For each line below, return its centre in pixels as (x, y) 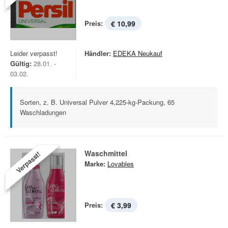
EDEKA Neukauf (138, 53)
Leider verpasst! (34, 53)
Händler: (98, 53)
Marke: (95, 164)
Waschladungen (43, 112)
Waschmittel (106, 153)
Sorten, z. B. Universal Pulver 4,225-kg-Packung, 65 (97, 102)
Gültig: (21, 63)
